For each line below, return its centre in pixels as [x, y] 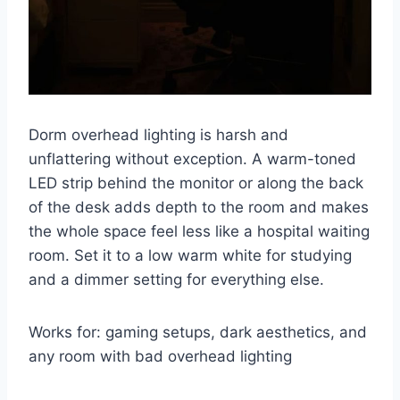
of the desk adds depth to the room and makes [199, 208]
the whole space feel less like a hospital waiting [199, 232]
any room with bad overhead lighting [160, 357]
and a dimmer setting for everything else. [176, 280]
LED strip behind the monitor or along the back [196, 183]
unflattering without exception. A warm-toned [192, 159]
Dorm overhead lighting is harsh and [158, 135]
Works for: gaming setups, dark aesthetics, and [198, 333]
